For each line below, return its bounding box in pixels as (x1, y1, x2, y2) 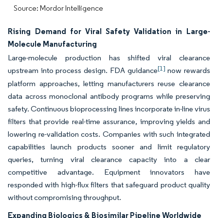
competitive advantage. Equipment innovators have (8, 167, 210, 177)
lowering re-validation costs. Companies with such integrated (8, 129, 210, 139)
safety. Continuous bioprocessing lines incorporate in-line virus (8, 104, 210, 113)
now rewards (165, 66, 211, 75)
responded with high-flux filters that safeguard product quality (8, 180, 210, 189)
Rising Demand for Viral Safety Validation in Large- (8, 26, 210, 36)
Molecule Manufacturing (8, 39, 97, 49)
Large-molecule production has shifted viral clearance (8, 53, 210, 62)
